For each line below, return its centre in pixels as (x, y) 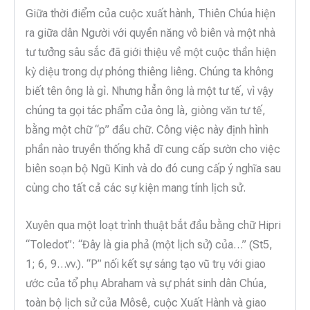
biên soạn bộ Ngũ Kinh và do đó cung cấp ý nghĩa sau (153, 169)
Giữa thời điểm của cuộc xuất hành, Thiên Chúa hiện (151, 14)
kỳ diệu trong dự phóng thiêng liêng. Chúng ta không (149, 72)
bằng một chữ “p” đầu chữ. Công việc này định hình (147, 130)
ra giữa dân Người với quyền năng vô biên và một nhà (151, 33)
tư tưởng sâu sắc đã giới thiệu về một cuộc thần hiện (151, 53)
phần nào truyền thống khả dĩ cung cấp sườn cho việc (153, 149)
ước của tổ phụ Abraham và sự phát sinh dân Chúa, (146, 283)
